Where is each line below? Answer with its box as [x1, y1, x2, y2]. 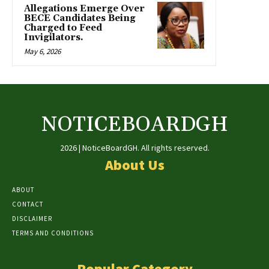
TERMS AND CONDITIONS [12, 229, 94, 238]
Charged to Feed [24, 22, 102, 34]
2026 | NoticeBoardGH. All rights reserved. [59, 142, 210, 154]
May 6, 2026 [24, 46, 61, 57]
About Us [104, 156, 165, 175]
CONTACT [12, 200, 43, 209]
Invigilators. [24, 32, 83, 44]
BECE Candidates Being [24, 13, 136, 25]
